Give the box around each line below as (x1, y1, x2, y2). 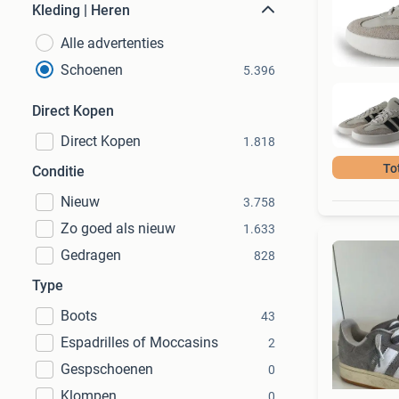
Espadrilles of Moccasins (61, 334, 218, 351)
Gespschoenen (61, 361, 153, 378)
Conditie (32, 163, 85, 180)
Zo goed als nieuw (61, 220, 175, 237)
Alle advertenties (61, 35, 164, 52)
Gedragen (61, 247, 121, 264)
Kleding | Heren (32, 2, 130, 19)
